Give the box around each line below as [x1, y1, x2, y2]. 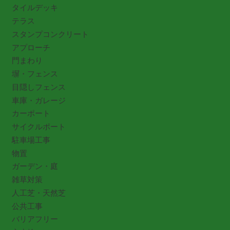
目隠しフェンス [11, 82, 66, 91]
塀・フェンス [11, 69, 58, 79]
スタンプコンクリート [11, 29, 89, 39]
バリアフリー [11, 215, 58, 224]
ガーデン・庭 [11, 162, 58, 171]
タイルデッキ [11, 3, 58, 12]
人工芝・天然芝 [11, 188, 66, 197]
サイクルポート [11, 122, 66, 131]
